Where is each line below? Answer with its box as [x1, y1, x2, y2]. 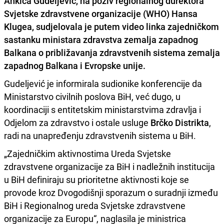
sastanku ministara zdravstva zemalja [4, 33, 158, 45]
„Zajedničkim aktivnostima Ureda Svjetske [4, 147, 171, 159]
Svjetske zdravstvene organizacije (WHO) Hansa [4, 7, 197, 19]
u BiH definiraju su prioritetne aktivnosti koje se [4, 173, 189, 185]
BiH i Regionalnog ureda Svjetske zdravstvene [4, 199, 185, 211]
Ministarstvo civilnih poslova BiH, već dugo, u [4, 90, 180, 102]
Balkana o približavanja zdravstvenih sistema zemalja [4, 46, 220, 58]
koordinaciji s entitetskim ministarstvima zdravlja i [4, 103, 201, 115]
